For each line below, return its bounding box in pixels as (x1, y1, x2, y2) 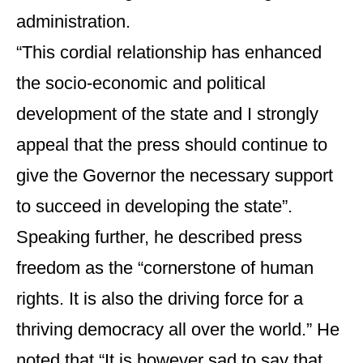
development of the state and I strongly (16, 104, 318, 124)
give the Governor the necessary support (16, 165, 333, 186)
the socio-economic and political (16, 73, 266, 93)
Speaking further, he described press (16, 227, 302, 247)
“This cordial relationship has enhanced (16, 42, 322, 62)
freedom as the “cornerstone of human (16, 258, 314, 278)
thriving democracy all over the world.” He (16, 319, 340, 340)
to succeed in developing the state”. (16, 196, 293, 216)
